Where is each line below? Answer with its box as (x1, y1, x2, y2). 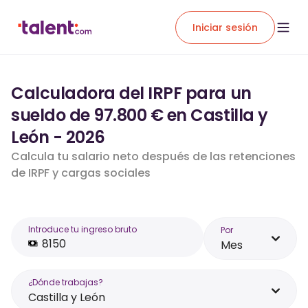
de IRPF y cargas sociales (11, 165, 151, 181)
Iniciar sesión (192, 20, 258, 34)
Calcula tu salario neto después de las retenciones (11, 148, 296, 164)
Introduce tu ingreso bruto (28, 223, 137, 235)
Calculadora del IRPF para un (11, 82, 252, 104)
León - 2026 (11, 126, 105, 148)
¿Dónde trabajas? (28, 276, 103, 288)
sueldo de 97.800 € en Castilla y (11, 104, 268, 126)
